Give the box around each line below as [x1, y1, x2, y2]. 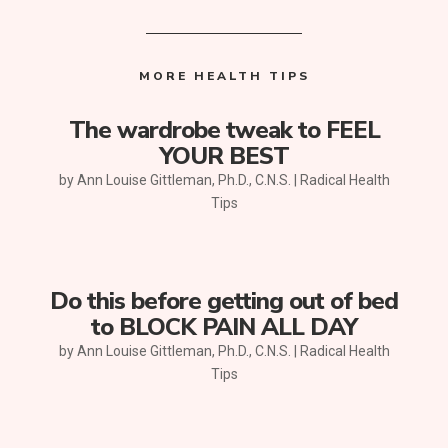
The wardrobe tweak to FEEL [68, 113, 380, 146]
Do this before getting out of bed [50, 284, 398, 317]
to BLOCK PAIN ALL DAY [91, 310, 357, 343]
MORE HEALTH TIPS [138, 67, 310, 84]
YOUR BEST [159, 139, 289, 172]
